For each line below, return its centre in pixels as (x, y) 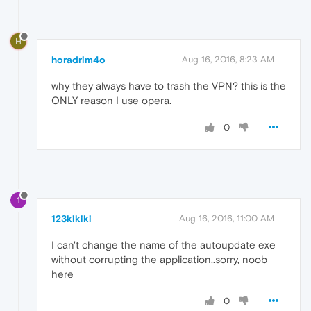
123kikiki (72, 218)
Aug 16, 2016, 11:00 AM (227, 218)
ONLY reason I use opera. (111, 100)
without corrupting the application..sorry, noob (159, 259)
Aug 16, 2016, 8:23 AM (228, 59)
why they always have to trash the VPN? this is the (169, 85)
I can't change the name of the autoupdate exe (163, 244)
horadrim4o (78, 59)
